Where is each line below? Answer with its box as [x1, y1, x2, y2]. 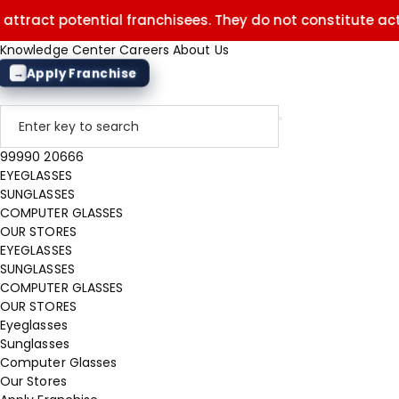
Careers [119, 41, 169, 59]
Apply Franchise [26, 64, 137, 82]
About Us [173, 41, 229, 59]
